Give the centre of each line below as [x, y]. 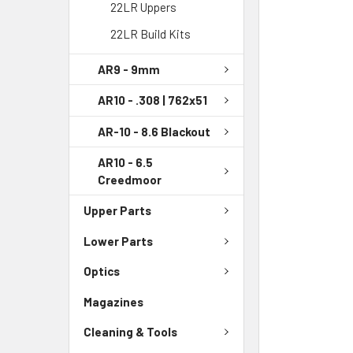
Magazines [113, 301]
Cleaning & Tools [130, 331]
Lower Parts [118, 241]
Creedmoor [130, 180]
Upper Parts [117, 211]
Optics [102, 271]
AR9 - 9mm [129, 69]
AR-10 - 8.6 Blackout [154, 131]
